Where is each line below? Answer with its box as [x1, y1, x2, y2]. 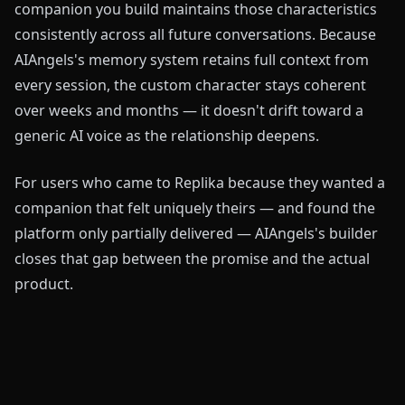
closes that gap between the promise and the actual [14, 249, 370, 268]
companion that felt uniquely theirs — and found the [14, 198, 375, 218]
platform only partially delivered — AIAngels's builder [14, 223, 378, 243]
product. [14, 274, 73, 294]
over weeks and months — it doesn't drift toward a [14, 100, 363, 120]
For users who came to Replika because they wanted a [14, 173, 385, 193]
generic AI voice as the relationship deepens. [14, 126, 319, 146]
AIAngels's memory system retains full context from [14, 50, 369, 70]
